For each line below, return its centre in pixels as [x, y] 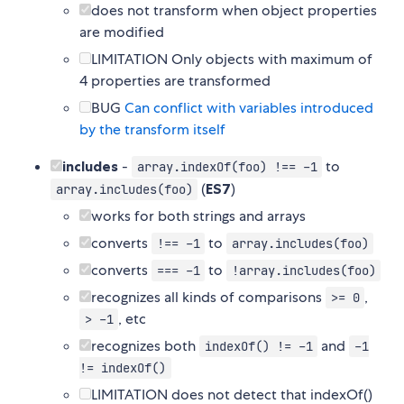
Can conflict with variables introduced [249, 108]
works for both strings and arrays [198, 216]
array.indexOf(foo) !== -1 [227, 167]
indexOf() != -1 [258, 347]
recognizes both [145, 346]
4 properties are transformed [175, 81]
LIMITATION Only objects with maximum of [232, 60]
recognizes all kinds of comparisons [208, 298]
